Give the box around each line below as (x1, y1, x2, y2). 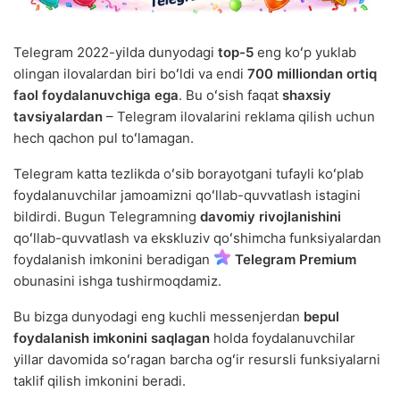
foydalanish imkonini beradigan (13, 251, 213, 269)
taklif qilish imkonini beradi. (13, 372, 186, 390)
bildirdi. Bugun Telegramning (13, 208, 200, 226)
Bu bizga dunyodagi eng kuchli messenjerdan (13, 308, 304, 326)
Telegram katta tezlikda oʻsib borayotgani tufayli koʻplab (13, 165, 363, 183)
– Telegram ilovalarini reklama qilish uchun (103, 108, 375, 126)
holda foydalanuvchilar (210, 329, 355, 347)
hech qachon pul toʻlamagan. (13, 129, 194, 147)
